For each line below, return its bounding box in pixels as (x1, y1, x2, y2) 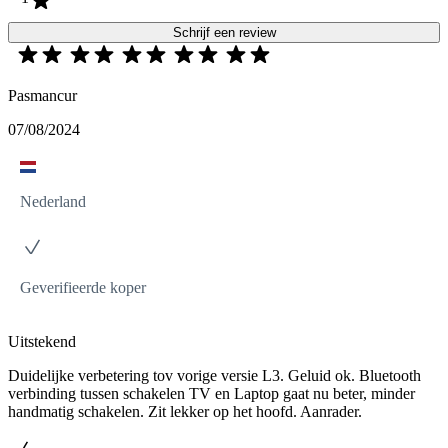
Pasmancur (8, 86, 77, 104)
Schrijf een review (172, 24, 276, 40)
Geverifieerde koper (20, 278, 146, 296)
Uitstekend (8, 332, 76, 350)
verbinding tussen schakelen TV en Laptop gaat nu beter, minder (8, 384, 415, 402)
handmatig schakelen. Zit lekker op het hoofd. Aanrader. (8, 402, 362, 420)
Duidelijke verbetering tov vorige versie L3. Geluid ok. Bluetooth (8, 366, 421, 384)
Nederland (20, 192, 86, 210)
